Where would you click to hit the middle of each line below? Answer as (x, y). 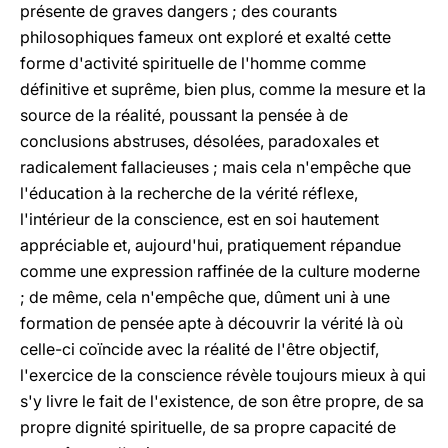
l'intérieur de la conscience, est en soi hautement (199, 219)
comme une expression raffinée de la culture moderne (220, 271)
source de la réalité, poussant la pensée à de (184, 115)
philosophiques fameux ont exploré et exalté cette (205, 37)
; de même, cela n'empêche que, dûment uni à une (205, 297)
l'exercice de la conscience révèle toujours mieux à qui (223, 375)
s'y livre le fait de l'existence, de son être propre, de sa (222, 401)
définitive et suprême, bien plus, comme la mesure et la (223, 89)
